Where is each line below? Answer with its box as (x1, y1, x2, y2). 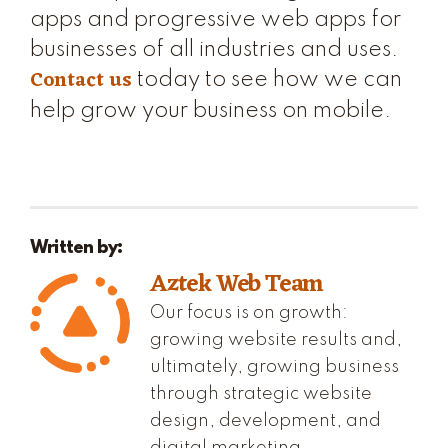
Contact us (30, 63, 132, 99)
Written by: (30, 239, 123, 257)
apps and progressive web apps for (30, 9, 401, 31)
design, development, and (150, 411, 381, 430)
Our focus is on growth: (150, 303, 348, 322)
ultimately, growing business (150, 357, 399, 376)
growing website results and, (150, 330, 402, 349)
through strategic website (150, 384, 372, 403)
